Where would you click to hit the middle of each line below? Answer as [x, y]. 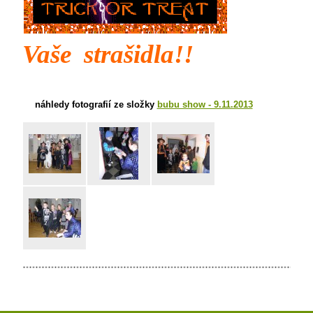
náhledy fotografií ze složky [96, 104]
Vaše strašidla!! [108, 54]
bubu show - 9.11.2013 [205, 104]
